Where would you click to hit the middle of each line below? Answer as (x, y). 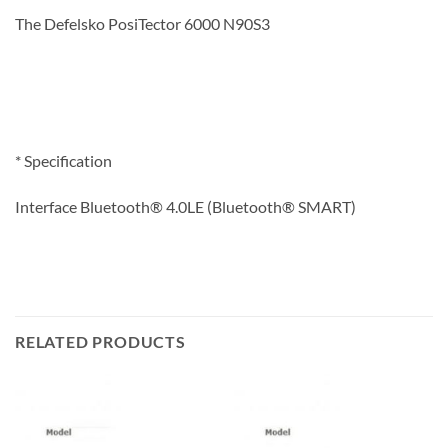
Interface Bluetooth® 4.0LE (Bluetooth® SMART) (185, 206)
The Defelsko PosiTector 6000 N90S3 (142, 23)
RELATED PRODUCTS (100, 341)
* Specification (63, 161)
